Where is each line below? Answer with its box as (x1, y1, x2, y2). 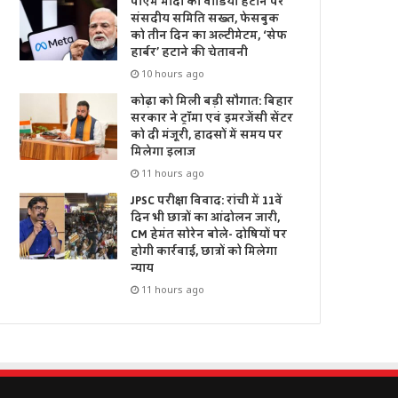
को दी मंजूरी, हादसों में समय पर (131, 124, 283, 147)
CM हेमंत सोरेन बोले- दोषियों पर (131, 224, 288, 246)
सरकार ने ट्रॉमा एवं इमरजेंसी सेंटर (131, 107, 294, 130)
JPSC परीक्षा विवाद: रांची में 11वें (131, 190, 283, 212)
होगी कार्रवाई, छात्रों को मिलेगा (131, 241, 278, 263)
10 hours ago (141, 67, 205, 81)
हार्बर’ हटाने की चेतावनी (131, 42, 249, 64)
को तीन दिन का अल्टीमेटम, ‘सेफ (131, 25, 288, 47)
